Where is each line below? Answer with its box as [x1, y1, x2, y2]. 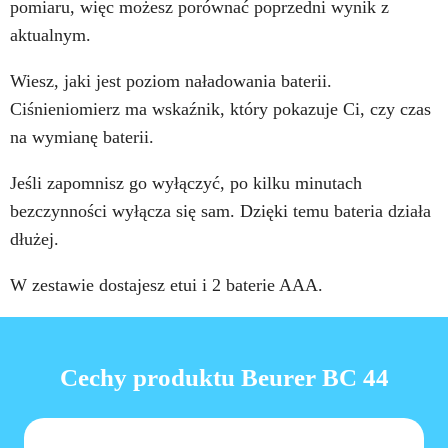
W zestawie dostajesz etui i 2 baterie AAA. [10, 274, 323, 295]
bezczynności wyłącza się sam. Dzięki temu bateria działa [10, 200, 431, 221]
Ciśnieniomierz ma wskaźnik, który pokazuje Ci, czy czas [10, 98, 431, 119]
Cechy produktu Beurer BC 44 [59, 363, 389, 391]
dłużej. [10, 228, 59, 249]
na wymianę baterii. [10, 126, 154, 147]
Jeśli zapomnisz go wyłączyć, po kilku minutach [10, 172, 362, 193]
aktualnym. [10, 24, 91, 45]
